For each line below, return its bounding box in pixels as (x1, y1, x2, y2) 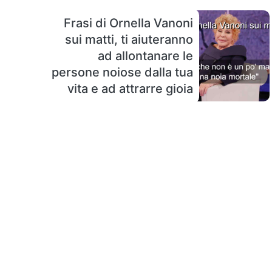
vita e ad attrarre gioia (67, 81, 193, 96)
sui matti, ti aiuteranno (65, 32, 193, 47)
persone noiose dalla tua (52, 64, 193, 80)
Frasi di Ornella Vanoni (64, 15, 193, 30)
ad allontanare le (98, 48, 193, 63)
